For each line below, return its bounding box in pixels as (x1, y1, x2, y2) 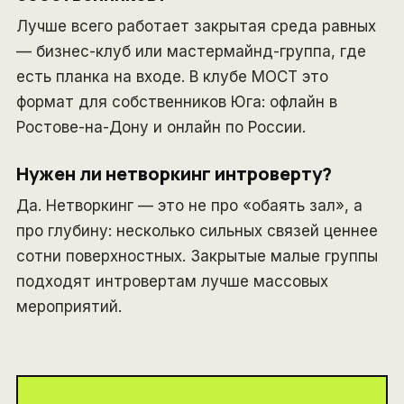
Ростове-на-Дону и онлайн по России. (16, 117, 306, 136)
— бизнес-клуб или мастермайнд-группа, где (16, 41, 366, 60)
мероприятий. (16, 297, 122, 316)
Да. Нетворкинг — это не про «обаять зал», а (16, 196, 363, 215)
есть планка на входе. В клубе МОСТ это (16, 67, 328, 86)
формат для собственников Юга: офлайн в (16, 92, 337, 111)
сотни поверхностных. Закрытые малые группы (16, 246, 378, 265)
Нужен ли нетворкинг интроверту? (16, 161, 332, 186)
